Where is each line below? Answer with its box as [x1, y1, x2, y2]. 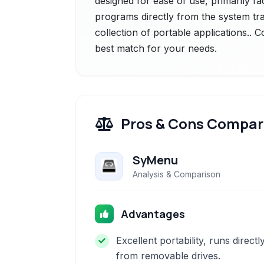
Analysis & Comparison [133, 169, 220, 179]
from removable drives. [116, 250, 220, 262]
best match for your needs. [95, 42, 217, 54]
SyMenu [133, 152, 178, 168]
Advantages [121, 207, 185, 221]
